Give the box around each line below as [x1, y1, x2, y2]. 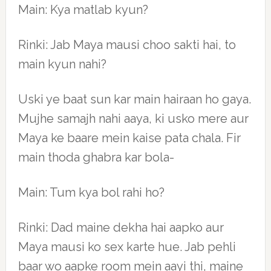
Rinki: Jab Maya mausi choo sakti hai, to [18, 38, 236, 52]
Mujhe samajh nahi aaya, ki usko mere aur [18, 111, 249, 126]
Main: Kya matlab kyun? [18, 2, 148, 17]
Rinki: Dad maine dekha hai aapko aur [18, 220, 224, 235]
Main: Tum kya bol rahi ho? [18, 185, 165, 200]
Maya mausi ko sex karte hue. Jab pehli [18, 240, 236, 254]
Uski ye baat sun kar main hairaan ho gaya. [18, 92, 251, 106]
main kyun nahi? [18, 57, 106, 71]
